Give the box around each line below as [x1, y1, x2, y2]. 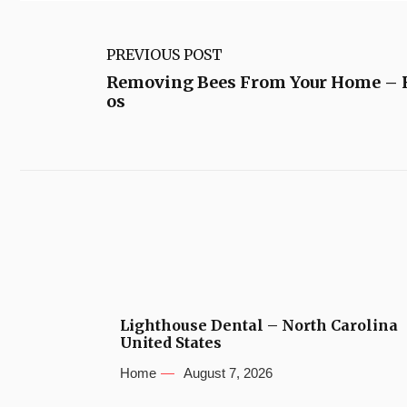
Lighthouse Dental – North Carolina [120, 315, 398, 334]
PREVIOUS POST [106, 45, 223, 64]
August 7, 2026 [184, 364, 273, 381]
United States [120, 333, 222, 352]
